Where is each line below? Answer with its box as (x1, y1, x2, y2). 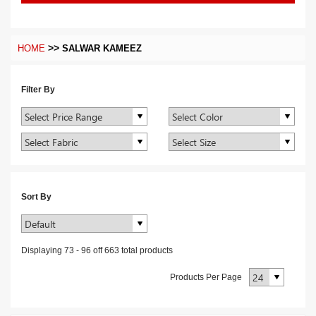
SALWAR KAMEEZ (62, 44, 142, 54)
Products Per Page (170, 272, 242, 282)
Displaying (21, 245, 62, 255)
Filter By (21, 85, 55, 95)
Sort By (21, 192, 51, 202)
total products (121, 245, 173, 255)
